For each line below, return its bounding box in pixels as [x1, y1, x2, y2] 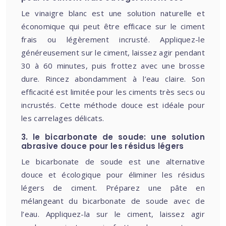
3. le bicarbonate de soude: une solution [21, 132, 205, 142]
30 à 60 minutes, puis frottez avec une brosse [21, 61, 205, 71]
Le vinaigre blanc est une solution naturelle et [21, 8, 205, 18]
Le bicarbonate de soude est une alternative [21, 156, 205, 166]
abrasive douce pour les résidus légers [21, 141, 184, 151]
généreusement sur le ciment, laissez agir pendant [21, 47, 205, 58]
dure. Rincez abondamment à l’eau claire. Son [21, 74, 205, 84]
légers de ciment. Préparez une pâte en [21, 183, 205, 193]
